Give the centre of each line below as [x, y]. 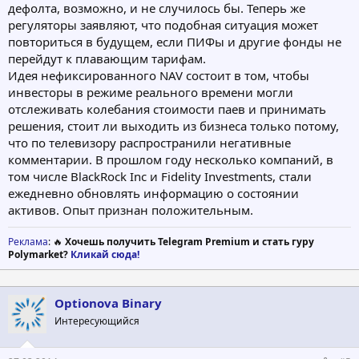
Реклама [28, 241]
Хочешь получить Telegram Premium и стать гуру [190, 241]
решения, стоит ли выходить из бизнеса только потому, [173, 125]
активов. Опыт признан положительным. [131, 210]
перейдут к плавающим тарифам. [107, 58]
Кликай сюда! [105, 254]
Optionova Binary [108, 303]
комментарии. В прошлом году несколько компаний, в [171, 159]
